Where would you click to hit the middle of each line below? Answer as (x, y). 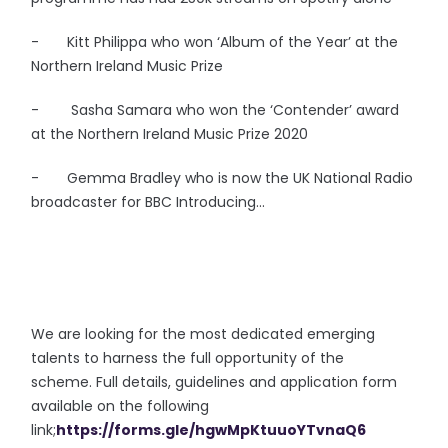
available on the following (120, 406)
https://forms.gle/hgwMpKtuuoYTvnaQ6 (211, 430)
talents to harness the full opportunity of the (188, 358)
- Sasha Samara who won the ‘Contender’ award (215, 110)
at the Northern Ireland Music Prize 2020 (170, 134)
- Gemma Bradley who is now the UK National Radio (222, 178)
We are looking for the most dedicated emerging (203, 334)
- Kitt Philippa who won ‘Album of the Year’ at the (215, 42)
